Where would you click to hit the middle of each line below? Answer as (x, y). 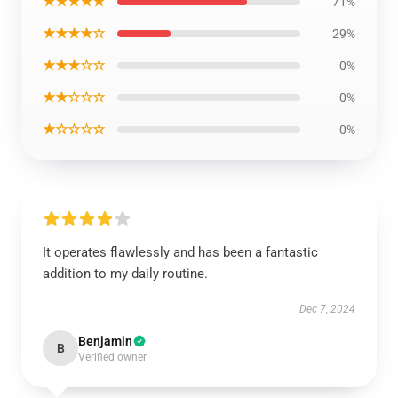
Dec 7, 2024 (327, 309)
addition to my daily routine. (125, 274)
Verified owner (112, 357)
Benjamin (105, 341)
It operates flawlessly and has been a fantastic (180, 252)
